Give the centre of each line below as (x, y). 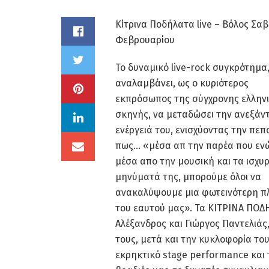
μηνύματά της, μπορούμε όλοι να (188, 177)
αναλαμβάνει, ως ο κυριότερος (182, 83)
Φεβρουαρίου (145, 40)
